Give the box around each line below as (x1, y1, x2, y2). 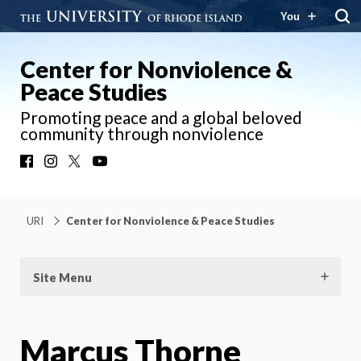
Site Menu (33, 270, 92, 284)
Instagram (60, 154, 116, 175)
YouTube (109, 154, 157, 175)
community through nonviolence (20, 123, 263, 143)
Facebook (36, 154, 89, 175)
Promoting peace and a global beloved (20, 107, 302, 127)
